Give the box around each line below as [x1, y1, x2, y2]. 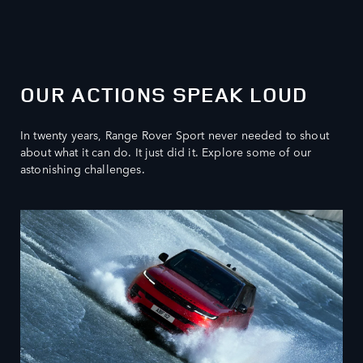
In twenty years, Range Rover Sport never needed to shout [20, 126, 329, 143]
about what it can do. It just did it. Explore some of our [20, 143, 312, 160]
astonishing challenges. [20, 160, 145, 177]
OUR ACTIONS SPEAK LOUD [20, 80, 309, 109]
